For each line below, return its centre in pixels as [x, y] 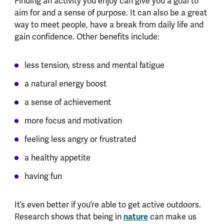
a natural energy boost [65, 84]
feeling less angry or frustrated [80, 139]
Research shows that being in [69, 217]
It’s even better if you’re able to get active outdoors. [107, 205]
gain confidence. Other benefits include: [87, 37]
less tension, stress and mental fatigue [94, 65]
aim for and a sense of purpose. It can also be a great [110, 13]
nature [135, 217]
